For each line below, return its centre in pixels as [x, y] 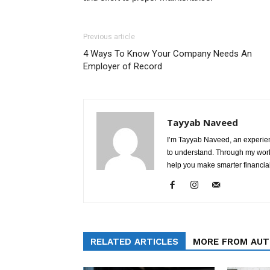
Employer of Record [123, 66]
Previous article [109, 37]
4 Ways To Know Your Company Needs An [168, 54]
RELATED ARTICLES [134, 242]
